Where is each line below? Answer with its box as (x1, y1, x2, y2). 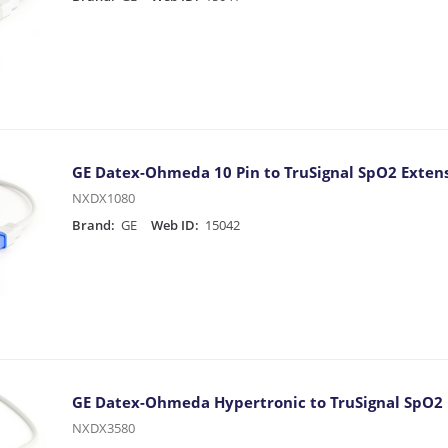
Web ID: (150, 216, 199, 235)
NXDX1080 (71, 189, 135, 208)
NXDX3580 (71, 418, 135, 437)
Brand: (71, 216, 115, 235)
